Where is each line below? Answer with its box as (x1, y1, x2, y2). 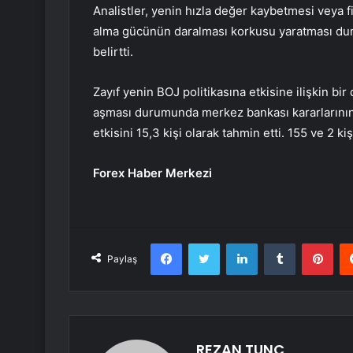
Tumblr (295, 236, 328, 250)
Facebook (181, 236, 229, 250)
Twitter (219, 236, 254, 250)
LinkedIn (257, 236, 298, 250)
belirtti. (93, 44, 133, 60)
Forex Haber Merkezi (93, 165, 212, 181)
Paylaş (107, 253, 137, 266)
